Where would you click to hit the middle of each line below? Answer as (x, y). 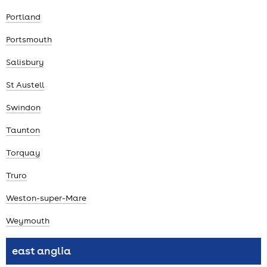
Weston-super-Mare (46, 198)
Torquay (23, 153)
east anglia (41, 251)
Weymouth (28, 221)
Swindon (23, 108)
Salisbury (25, 62)
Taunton (23, 130)
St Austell (25, 85)
